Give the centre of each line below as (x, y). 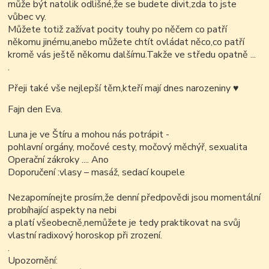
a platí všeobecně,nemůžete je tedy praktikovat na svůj (124, 223)
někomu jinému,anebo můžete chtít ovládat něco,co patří (126, 42)
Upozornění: (33, 261)
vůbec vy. (27, 17)
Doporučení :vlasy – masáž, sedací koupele (97, 173)
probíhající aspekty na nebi (62, 210)
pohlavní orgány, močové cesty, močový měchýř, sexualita (128, 147)
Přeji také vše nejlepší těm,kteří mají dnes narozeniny (121, 89)
